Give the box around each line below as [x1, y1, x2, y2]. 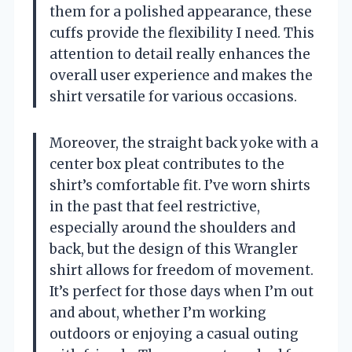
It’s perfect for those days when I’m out [49, 282, 313, 300]
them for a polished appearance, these [49, 2, 312, 20]
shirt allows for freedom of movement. [49, 261, 313, 279]
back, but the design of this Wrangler [49, 240, 298, 258]
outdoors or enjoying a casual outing [49, 324, 299, 343]
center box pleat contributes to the [49, 155, 284, 173]
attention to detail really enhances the [49, 45, 310, 63]
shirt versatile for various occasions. [49, 87, 297, 105]
